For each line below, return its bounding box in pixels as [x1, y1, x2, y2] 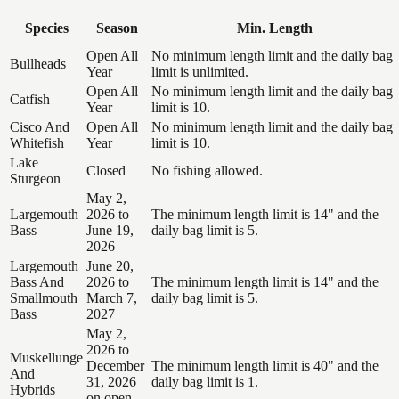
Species [24, 20, 69, 36]
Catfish [10, 91, 50, 107]
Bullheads [10, 55, 66, 71]
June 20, [86, 257, 134, 273]
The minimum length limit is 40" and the [151, 357, 379, 373]
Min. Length [236, 20, 313, 36]
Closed [86, 162, 126, 178]
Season [96, 20, 138, 36]
